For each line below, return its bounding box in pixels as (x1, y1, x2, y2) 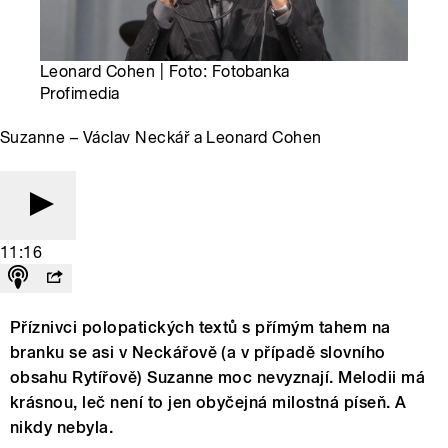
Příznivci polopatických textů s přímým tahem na (10, 318, 391, 338)
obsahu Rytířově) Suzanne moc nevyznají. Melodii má (10, 368, 426, 388)
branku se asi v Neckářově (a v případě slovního (10, 343, 386, 363)
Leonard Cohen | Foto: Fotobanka (40, 62, 290, 82)
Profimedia (40, 84, 120, 104)
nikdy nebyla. (10, 418, 114, 438)
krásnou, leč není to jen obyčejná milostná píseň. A (10, 393, 407, 413)
